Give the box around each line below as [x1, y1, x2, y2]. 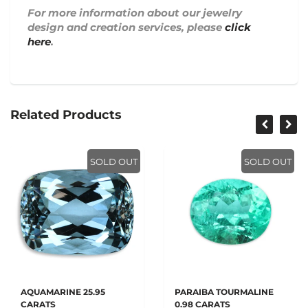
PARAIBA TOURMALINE [175, 287, 274, 297]
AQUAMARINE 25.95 [21, 287, 105, 297]
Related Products [10, 107, 122, 122]
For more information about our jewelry [27, 6, 242, 19]
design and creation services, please [27, 21, 225, 34]
